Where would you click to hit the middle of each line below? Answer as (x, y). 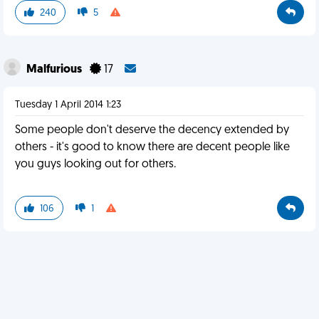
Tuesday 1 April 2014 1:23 (68, 105)
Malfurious (55, 70)
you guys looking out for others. (95, 164)
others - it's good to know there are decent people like (152, 147)
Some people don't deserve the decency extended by (152, 130)
